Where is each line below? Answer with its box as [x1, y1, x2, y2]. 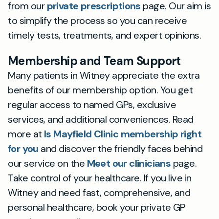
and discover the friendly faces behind [38, 142, 203, 155]
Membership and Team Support [8, 53, 181, 68]
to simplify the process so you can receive [8, 14, 187, 27]
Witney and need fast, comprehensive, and [8, 186, 190, 199]
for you [8, 142, 39, 155]
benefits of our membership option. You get [8, 84, 193, 96]
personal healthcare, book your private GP [8, 201, 185, 214]
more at [8, 128, 44, 140]
